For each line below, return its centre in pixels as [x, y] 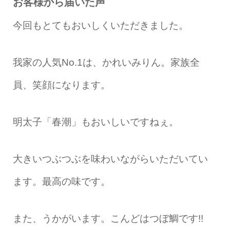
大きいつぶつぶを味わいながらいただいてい [110, 159]
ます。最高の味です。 [61, 181]
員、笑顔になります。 [61, 85]
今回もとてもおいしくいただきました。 [100, 25]
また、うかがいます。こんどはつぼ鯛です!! [108, 218]
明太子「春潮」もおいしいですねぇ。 [95, 122]
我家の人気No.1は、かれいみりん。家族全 [106, 62]
